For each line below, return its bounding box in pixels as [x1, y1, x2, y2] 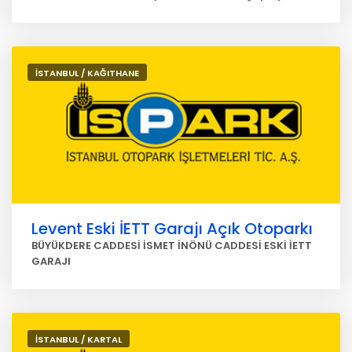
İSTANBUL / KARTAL [35, 333, 122, 346]
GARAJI [31, 254, 71, 269]
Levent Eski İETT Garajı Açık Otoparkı [31, 218, 313, 240]
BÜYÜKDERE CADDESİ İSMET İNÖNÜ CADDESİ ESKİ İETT [31, 238, 312, 253]
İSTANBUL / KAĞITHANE [35, 67, 139, 79]
